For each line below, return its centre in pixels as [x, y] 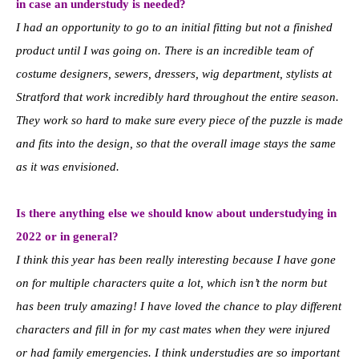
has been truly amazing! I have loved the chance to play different [179, 306]
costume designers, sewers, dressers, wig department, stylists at [174, 73]
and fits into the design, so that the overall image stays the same [176, 143]
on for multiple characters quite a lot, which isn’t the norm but [171, 282]
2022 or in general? [67, 236]
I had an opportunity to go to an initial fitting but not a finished [174, 27]
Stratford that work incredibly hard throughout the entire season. [177, 97]
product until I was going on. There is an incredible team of [164, 50]
